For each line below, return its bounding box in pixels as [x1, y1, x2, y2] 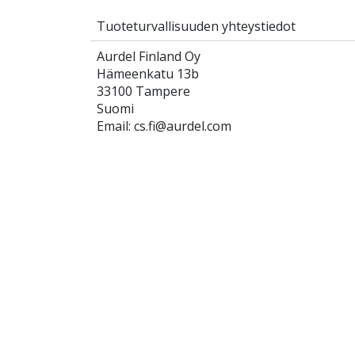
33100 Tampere [97, 82, 190, 101]
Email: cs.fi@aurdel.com [97, 117, 231, 136]
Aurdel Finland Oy [97, 48, 200, 66]
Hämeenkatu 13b [97, 65, 199, 83]
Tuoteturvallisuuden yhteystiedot [97, 17, 296, 36]
